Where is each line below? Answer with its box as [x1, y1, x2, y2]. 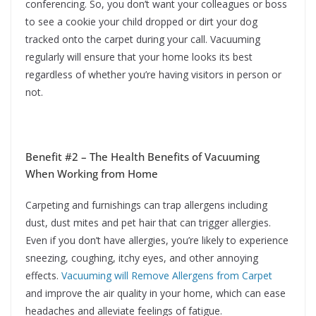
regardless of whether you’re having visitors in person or [25, 68, 281, 82]
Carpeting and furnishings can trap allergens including [25, 198, 267, 212]
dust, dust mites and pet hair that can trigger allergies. [25, 216, 271, 230]
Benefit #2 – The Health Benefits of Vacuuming [25, 150, 260, 164]
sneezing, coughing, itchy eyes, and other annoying [25, 251, 258, 265]
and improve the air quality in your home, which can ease [25, 286, 286, 300]
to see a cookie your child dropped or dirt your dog [25, 15, 257, 29]
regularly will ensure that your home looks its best [25, 50, 253, 64]
